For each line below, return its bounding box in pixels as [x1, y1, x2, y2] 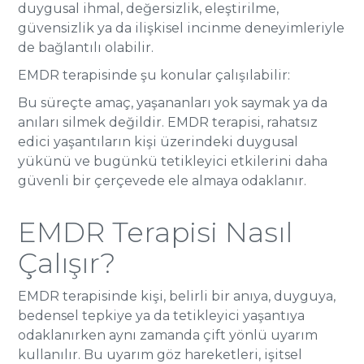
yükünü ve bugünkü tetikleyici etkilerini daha [18, 154, 328, 169]
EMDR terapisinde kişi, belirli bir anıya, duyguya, [18, 288, 336, 304]
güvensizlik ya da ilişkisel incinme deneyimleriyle [18, 20, 345, 36]
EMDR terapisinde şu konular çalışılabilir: [18, 67, 291, 83]
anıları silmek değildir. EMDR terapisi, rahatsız [18, 115, 318, 130]
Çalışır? [18, 246, 116, 280]
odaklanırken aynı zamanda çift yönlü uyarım [18, 327, 318, 343]
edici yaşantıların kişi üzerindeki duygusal [18, 134, 299, 149]
